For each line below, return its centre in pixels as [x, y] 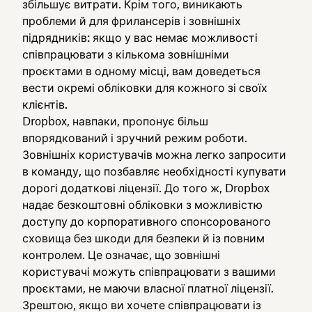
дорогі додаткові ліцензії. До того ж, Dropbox [146, 188]
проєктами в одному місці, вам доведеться [141, 71]
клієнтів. [45, 104]
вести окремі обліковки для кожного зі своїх [145, 88]
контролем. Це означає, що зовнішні [121, 255]
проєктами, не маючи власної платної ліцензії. [148, 288]
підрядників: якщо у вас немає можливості [140, 38]
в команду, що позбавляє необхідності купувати [154, 171]
